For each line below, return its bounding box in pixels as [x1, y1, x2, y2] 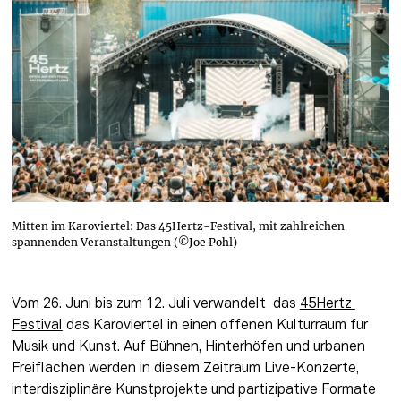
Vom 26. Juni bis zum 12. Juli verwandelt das [11, 297, 300, 311]
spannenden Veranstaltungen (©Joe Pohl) [12, 235, 237, 249]
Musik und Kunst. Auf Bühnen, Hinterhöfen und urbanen [11, 340, 365, 354]
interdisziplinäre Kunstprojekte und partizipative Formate [11, 383, 376, 397]
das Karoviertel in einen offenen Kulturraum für [62, 319, 368, 332]
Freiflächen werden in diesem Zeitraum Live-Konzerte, [11, 362, 359, 375]
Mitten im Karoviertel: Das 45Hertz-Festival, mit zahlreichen [12, 218, 345, 233]
